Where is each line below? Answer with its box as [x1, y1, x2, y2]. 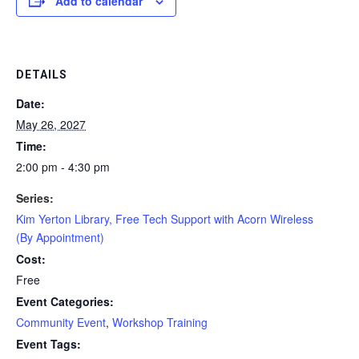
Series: [16, 189, 54, 206]
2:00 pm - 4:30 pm [16, 158, 110, 175]
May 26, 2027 [16, 115, 86, 132]
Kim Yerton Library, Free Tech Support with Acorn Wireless [16, 210, 313, 227]
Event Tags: [16, 335, 81, 352]
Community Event [16, 313, 106, 330]
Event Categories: [16, 292, 114, 309]
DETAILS [16, 67, 67, 81]
